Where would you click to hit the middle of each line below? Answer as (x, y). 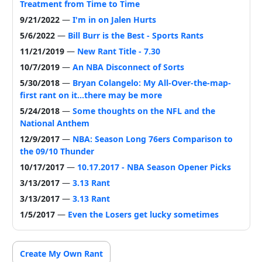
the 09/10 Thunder (57, 151)
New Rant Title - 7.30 (118, 51)
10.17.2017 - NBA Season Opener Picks (154, 167)
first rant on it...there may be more (91, 95)
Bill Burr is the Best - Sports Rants (135, 35)
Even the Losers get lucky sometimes (143, 214)
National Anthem (54, 123)
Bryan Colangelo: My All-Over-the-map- (151, 82)
